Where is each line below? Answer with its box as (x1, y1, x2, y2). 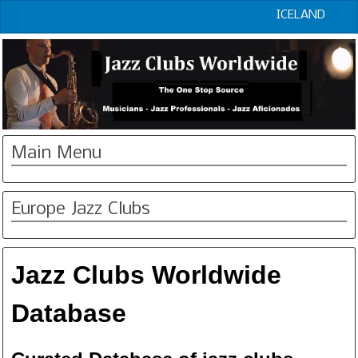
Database (11, 298, 126, 328)
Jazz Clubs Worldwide (11, 260, 281, 289)
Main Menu (11, 143, 101, 163)
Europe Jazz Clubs (11, 199, 150, 219)
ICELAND (276, 9, 325, 22)
